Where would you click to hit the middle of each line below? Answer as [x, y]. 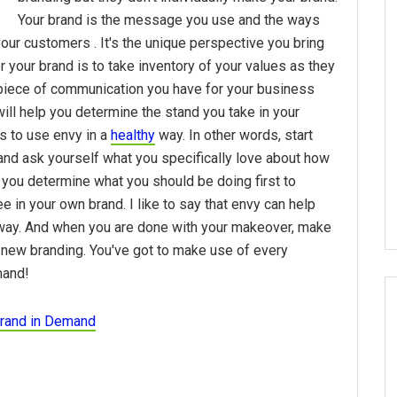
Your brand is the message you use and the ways [169, 20]
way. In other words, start [234, 136]
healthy [133, 136]
